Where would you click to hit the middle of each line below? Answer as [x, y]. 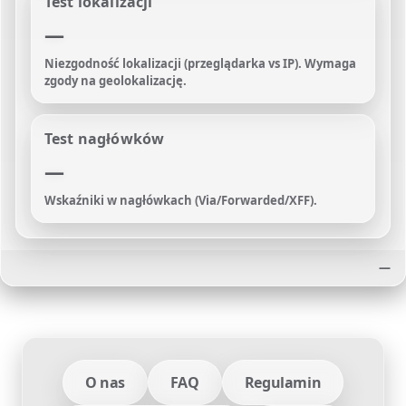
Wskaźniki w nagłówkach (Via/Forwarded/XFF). [181, 200]
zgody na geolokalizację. [116, 81]
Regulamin [283, 382]
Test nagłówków [105, 139]
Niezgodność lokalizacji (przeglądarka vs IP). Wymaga [200, 63]
